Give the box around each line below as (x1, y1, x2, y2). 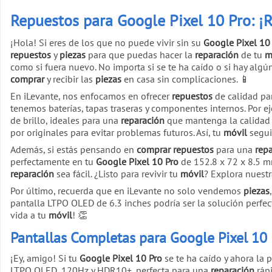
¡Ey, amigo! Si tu (10, 252, 80, 265)
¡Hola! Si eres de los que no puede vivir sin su (10, 36, 203, 49)
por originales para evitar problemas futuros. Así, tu (10, 126, 223, 138)
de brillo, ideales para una (10, 114, 121, 126)
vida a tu (10, 208, 49, 221)
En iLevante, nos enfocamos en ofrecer (10, 89, 172, 102)
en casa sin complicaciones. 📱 (121, 72, 250, 85)
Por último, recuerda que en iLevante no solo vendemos (10, 184, 243, 197)
